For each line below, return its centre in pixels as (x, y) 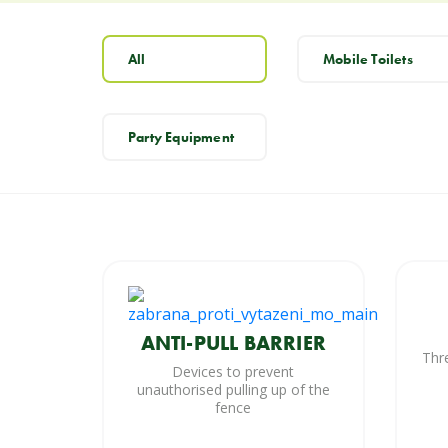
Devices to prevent (233, 372)
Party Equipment (181, 137)
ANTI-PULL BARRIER (233, 343)
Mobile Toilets (368, 59)
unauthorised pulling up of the (233, 390)
